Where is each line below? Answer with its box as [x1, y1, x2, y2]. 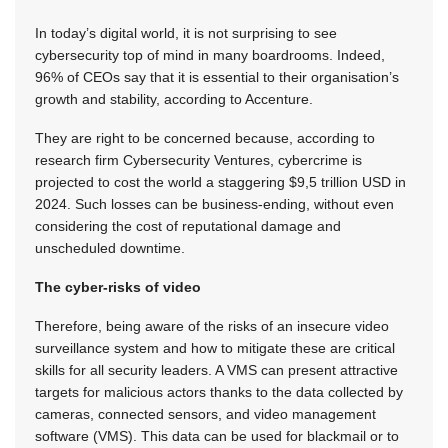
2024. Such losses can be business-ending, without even [35, 196, 394, 213]
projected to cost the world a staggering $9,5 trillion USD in [35, 174, 406, 191]
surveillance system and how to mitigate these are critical [35, 340, 395, 357]
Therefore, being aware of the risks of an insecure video [35, 318, 389, 335]
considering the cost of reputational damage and [35, 218, 341, 235]
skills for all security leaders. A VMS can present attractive [35, 362, 398, 379]
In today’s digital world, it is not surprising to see [35, 25, 337, 42]
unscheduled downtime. [35, 240, 185, 257]
